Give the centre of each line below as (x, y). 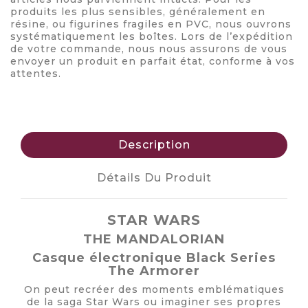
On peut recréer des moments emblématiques (154, 289)
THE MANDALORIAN (154, 239)
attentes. (36, 73)
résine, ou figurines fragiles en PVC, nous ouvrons (151, 24)
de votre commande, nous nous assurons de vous (149, 48)
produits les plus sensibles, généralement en (138, 11)
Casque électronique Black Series (154, 257)
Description (154, 144)
